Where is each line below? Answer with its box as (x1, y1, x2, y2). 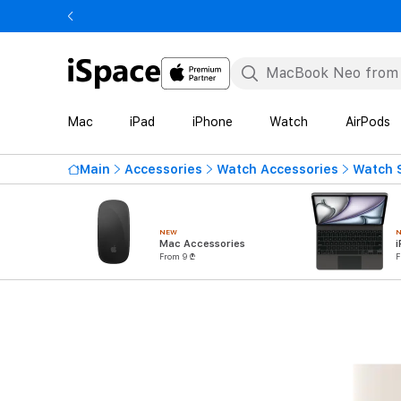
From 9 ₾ (159, 252, 195, 261)
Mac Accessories (159, 238, 245, 250)
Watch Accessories (217, 162, 338, 176)
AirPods (345, 115, 390, 129)
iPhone (192, 115, 233, 129)
